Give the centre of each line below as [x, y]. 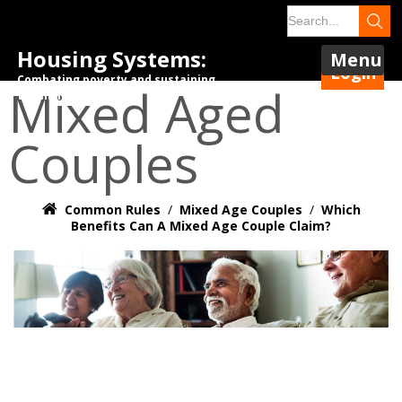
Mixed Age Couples [240, 210]
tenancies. [48, 96]
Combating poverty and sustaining [116, 79]
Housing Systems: [112, 59]
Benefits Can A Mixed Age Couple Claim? [201, 226]
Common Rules [112, 210]
